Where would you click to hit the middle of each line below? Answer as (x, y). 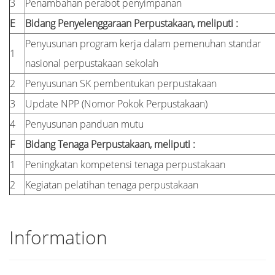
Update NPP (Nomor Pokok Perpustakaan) (116, 104)
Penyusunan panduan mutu (84, 124)
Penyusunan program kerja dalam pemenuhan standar (143, 44)
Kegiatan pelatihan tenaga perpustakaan (112, 185)
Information (58, 237)
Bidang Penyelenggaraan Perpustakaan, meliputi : (132, 23)
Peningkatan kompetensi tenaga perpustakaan (125, 165)
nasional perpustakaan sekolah (92, 63)
